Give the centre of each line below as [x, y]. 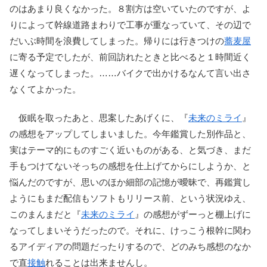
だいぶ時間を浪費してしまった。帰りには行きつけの [117, 41]
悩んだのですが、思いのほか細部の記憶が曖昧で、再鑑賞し [130, 182]
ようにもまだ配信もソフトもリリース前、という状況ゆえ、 [130, 198]
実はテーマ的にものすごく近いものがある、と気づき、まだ [130, 150]
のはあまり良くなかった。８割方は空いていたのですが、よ [130, 8]
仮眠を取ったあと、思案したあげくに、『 [99, 117]
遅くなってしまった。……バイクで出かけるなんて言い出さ [130, 73]
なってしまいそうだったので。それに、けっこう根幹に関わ [130, 230]
